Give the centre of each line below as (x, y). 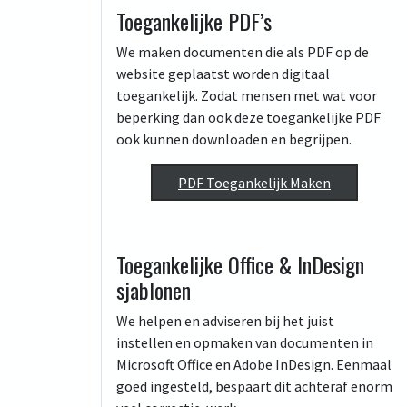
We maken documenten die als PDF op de (243, 52)
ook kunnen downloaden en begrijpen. (234, 139)
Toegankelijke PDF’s (194, 21)
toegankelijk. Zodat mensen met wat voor (247, 95)
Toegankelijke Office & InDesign (240, 264)
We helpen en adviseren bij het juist (225, 321)
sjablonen (154, 290)
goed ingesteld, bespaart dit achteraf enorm (254, 386)
